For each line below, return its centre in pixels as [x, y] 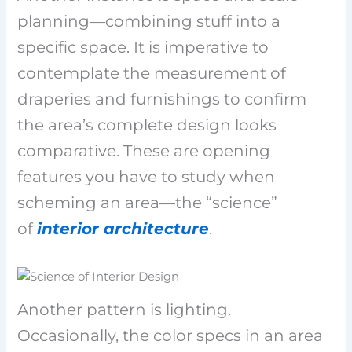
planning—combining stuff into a [149, 21]
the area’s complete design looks [147, 125]
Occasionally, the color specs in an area [170, 336]
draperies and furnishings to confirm [162, 99]
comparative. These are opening [144, 150]
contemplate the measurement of [152, 73]
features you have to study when [147, 176]
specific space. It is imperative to [143, 47]
